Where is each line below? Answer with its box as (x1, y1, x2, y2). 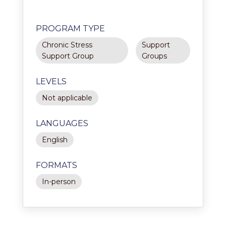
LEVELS (36, 77, 67, 86)
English (42, 135, 68, 144)
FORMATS (36, 160, 77, 170)
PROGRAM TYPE (36, 24, 105, 33)
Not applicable (42, 93, 92, 102)
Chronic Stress (42, 40, 92, 49)
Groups (141, 51, 167, 61)
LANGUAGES (36, 119, 88, 128)
